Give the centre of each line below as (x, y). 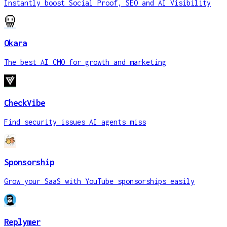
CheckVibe (25, 103)
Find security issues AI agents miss (75, 122)
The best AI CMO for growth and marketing (85, 62)
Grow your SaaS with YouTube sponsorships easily (99, 181)
